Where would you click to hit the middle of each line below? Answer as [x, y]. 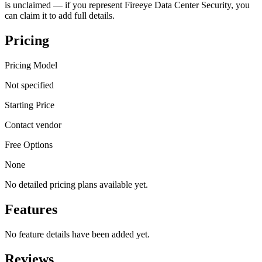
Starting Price [30, 105]
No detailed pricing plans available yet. [76, 185]
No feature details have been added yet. [77, 235]
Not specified [29, 85]
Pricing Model [31, 65]
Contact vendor [33, 125]
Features [31, 210]
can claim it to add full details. [60, 16]
